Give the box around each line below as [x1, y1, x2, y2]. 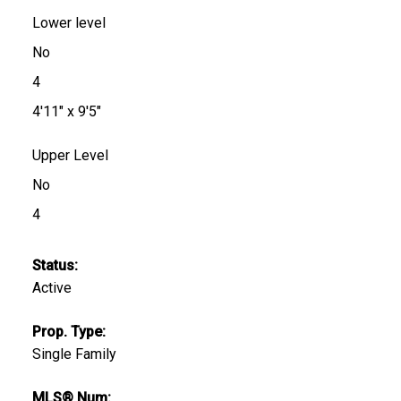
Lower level [31, 13, 106, 31]
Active [31, 278, 72, 296]
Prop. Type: [31, 322, 106, 340]
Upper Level [31, 146, 108, 164]
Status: [31, 256, 78, 274]
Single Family [31, 345, 116, 363]
